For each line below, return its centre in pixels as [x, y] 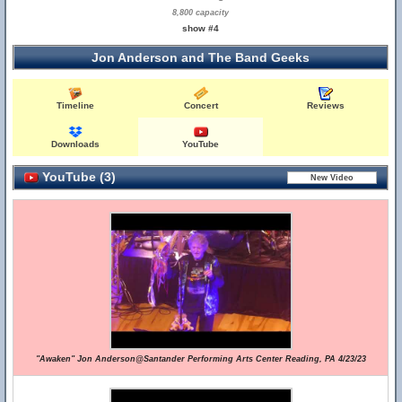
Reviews [326, 105]
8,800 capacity [201, 13]
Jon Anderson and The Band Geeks [201, 57]
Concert [201, 105]
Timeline [76, 105]
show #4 [201, 28]
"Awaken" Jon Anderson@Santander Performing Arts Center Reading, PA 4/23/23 [201, 359]
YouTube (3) [77, 177]
